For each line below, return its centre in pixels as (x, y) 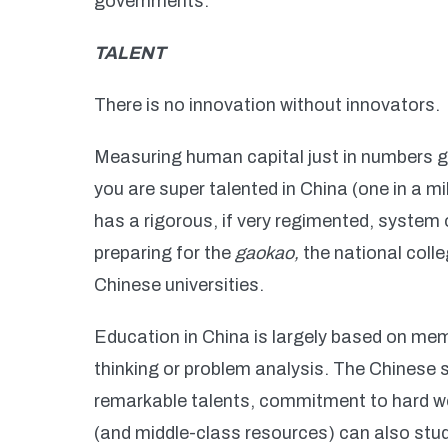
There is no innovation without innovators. (267, 105)
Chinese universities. (179, 285)
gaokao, (267, 253)
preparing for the (164, 253)
